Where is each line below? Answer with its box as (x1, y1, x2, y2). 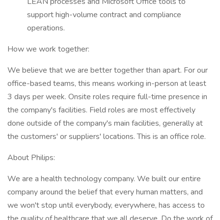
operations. (27, 23, 65, 33)
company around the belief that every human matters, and (7, 187, 203, 197)
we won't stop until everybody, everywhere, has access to (7, 200, 205, 211)
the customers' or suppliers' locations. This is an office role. (7, 131, 206, 142)
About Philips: (7, 152, 55, 163)
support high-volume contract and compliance (27, 9, 181, 20)
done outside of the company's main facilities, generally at (7, 118, 203, 129)
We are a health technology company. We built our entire (7, 173, 201, 184)
